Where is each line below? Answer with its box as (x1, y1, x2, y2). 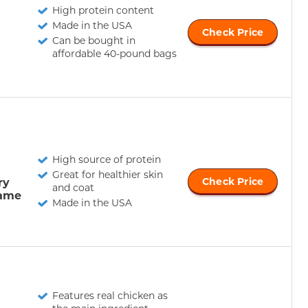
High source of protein (52, 152, 161, 166)
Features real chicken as (52, 288, 168, 302)
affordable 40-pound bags (52, 46, 177, 60)
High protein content (52, 3, 154, 16)
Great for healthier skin (52, 167, 163, 181)
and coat (52, 180, 94, 194)
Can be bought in (52, 33, 135, 47)
